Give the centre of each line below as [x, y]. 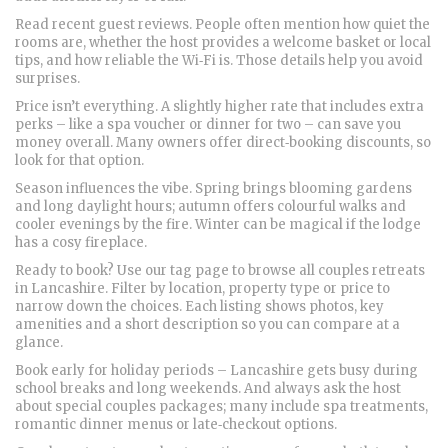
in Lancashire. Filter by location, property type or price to [202, 288]
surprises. [47, 78]
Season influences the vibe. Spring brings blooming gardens [213, 188]
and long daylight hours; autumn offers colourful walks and [210, 206]
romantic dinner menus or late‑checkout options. [176, 424]
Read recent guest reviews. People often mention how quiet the [222, 24]
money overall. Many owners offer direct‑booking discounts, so [223, 142]
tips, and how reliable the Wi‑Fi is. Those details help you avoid [219, 60]
